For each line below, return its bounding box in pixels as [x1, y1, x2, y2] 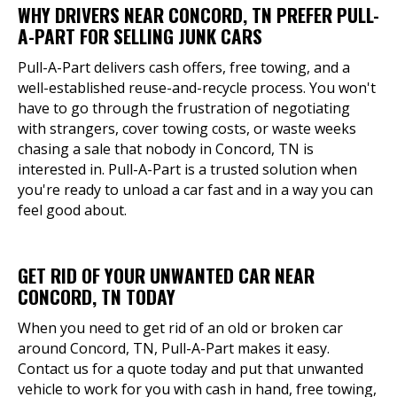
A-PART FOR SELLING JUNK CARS [18, 22, 262, 50]
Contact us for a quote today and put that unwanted [18, 359, 363, 378]
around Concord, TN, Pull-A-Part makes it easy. [18, 339, 330, 358]
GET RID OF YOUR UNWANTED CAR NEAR [18, 261, 315, 289]
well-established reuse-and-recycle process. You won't [18, 78, 376, 97]
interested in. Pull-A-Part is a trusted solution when [18, 160, 357, 179]
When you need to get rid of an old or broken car [18, 318, 343, 338]
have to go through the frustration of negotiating [18, 98, 350, 118]
